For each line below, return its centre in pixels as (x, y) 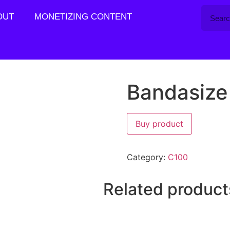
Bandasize (177, 92)
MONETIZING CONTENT (83, 17)
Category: (147, 157)
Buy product (159, 124)
